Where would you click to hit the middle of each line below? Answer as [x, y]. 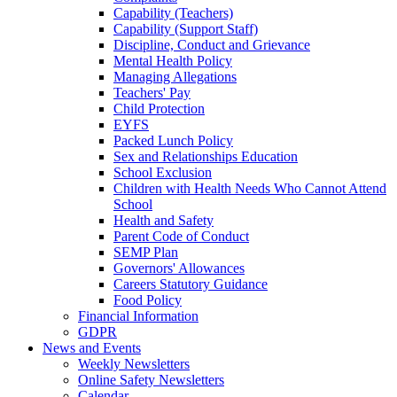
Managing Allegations [175, 77]
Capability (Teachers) [173, 13]
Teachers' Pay [152, 93]
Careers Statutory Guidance [191, 284]
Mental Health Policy [173, 61]
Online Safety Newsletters [151, 380]
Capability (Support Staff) [186, 29]
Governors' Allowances [179, 269]
